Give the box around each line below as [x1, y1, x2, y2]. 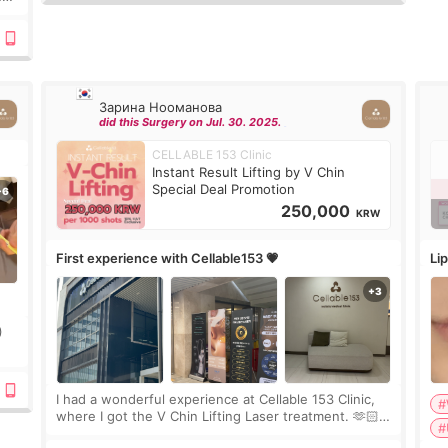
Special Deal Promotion [152, 181, 296, 198]
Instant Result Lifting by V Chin [152, 164, 346, 181]
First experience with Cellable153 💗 [56, 250, 280, 267]
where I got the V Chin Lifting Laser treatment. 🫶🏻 [56, 407, 380, 424]
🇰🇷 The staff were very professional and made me [56, 424, 380, 441]
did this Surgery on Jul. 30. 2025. [99, 114, 282, 129]
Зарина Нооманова [99, 98, 223, 115]
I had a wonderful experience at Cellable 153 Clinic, [56, 390, 376, 407]
